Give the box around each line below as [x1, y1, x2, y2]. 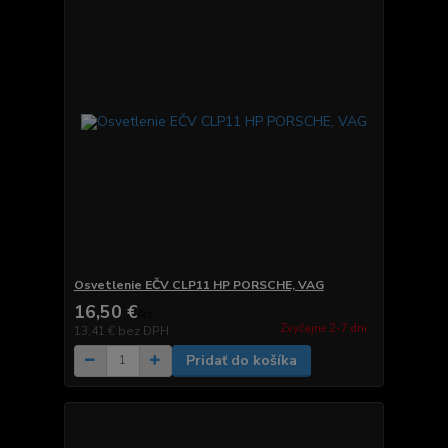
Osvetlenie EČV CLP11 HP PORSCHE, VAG [73, 276, 324, 293]
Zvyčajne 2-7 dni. [279, 321, 370, 336]
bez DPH [117, 322, 169, 339]
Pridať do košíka [185, 350, 297, 370]
